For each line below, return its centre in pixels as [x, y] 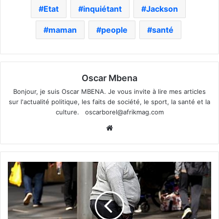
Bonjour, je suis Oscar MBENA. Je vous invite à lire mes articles [109, 92]
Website [129, 128]
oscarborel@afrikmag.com [124, 112]
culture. [70, 112]
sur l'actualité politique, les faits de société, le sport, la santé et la [109, 102]
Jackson [162, 9]
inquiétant [102, 9]
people [114, 30]
